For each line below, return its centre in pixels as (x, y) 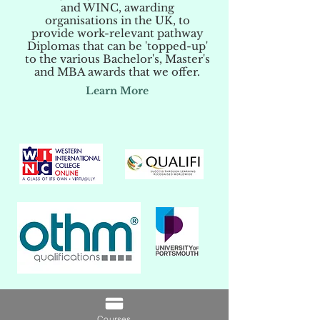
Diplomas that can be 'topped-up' (117, 46)
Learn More (117, 91)
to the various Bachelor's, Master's (117, 59)
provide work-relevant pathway (117, 33)
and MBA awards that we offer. (117, 72)
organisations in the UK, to (117, 20)
